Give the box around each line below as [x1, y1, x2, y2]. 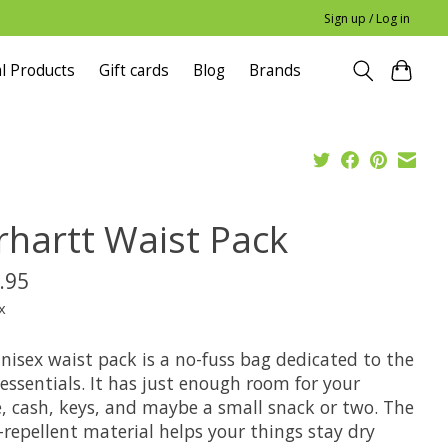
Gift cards [98, 60, 169, 82]
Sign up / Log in [324, 9, 411, 27]
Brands [249, 60, 302, 82]
